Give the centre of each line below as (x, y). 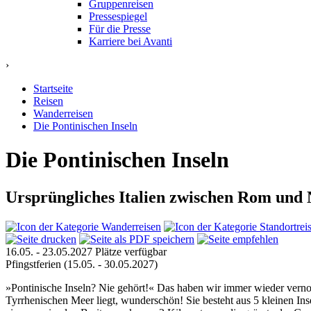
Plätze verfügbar (131, 251)
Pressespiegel (118, 16)
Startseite (53, 89)
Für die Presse (120, 29)
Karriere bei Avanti (131, 41)
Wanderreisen (63, 114)
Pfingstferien (35, 264)
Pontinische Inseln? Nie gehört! (80, 287)
